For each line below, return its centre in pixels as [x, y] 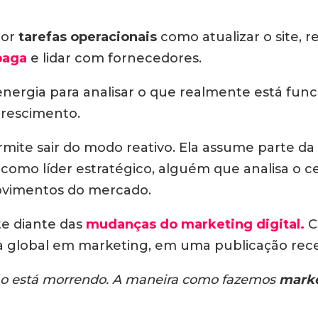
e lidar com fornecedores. [114, 58]
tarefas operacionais [86, 37]
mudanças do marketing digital [193, 224]
